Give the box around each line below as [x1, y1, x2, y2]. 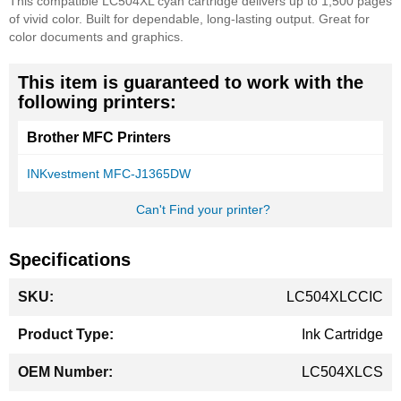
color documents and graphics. [9, 30, 183, 44]
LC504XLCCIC [286, 289, 383, 304]
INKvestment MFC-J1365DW [27, 166, 191, 181]
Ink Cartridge [302, 327, 383, 342]
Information [8, 299, 79, 314]
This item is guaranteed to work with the [18, 73, 363, 92]
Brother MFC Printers [27, 130, 171, 145]
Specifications [9, 250, 131, 269]
